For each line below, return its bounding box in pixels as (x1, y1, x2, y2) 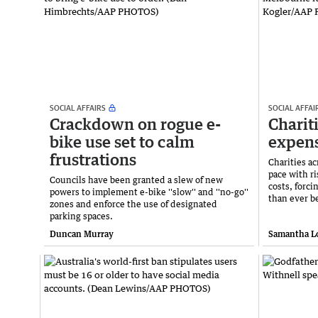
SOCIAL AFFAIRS (50, 102, 106, 112)
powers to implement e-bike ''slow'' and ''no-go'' (50, 186, 248, 197)
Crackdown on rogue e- (50, 114, 221, 133)
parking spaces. (50, 210, 113, 221)
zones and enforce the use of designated (50, 198, 217, 209)
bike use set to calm (50, 131, 194, 151)
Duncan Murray (50, 228, 114, 239)
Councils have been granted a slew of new (50, 174, 223, 185)
